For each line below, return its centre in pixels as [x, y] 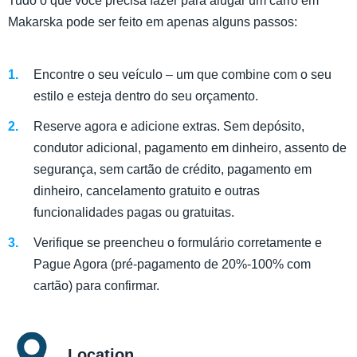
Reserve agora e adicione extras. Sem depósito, [169, 126]
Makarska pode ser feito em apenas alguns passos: [153, 22]
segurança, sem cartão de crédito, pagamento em [173, 169]
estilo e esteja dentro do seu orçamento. [146, 96]
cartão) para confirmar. [96, 286]
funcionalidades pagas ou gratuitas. [134, 212]
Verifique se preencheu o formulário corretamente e [178, 243]
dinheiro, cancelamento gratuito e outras [147, 191]
